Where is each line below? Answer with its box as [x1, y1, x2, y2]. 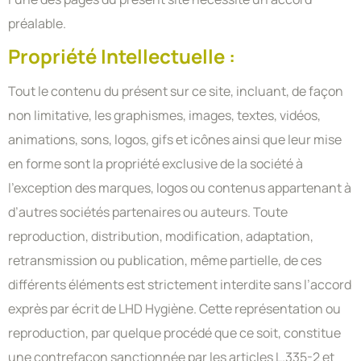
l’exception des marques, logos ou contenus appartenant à [8, 179, 351, 197]
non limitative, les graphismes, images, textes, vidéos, [8, 106, 321, 125]
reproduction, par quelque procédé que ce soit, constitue [8, 324, 341, 342]
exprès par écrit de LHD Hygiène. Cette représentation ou [8, 300, 341, 318]
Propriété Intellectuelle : [8, 43, 235, 70]
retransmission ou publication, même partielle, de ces [8, 251, 322, 270]
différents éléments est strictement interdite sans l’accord [8, 276, 351, 294]
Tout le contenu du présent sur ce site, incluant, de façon [8, 82, 343, 101]
